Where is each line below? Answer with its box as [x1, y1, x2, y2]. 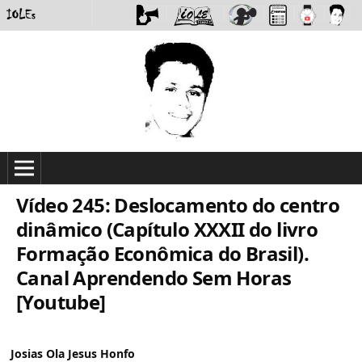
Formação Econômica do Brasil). [16, 239, 309, 267]
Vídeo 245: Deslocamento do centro [16, 191, 340, 218]
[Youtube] [16, 288, 106, 315]
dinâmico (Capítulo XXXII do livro [16, 215, 318, 242]
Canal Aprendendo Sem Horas [16, 263, 292, 291]
